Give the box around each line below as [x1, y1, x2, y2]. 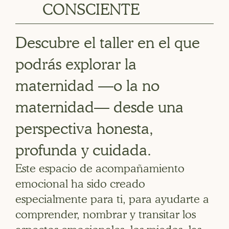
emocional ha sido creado [15, 177, 145, 191]
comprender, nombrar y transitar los [15, 208, 196, 221]
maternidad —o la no [15, 76, 159, 95]
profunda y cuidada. [15, 141, 151, 159]
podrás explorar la [15, 55, 136, 74]
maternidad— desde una [15, 98, 184, 117]
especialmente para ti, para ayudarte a [15, 192, 209, 206]
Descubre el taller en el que [15, 33, 200, 52]
